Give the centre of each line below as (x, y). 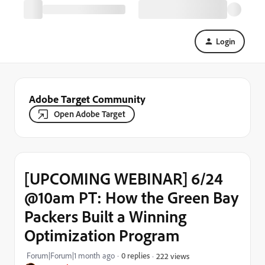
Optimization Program (102, 235)
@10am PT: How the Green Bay (131, 197)
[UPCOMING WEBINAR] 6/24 (124, 178)
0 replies (135, 255)
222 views (173, 256)
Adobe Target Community (87, 99)
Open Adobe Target (90, 114)
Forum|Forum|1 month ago (71, 256)
